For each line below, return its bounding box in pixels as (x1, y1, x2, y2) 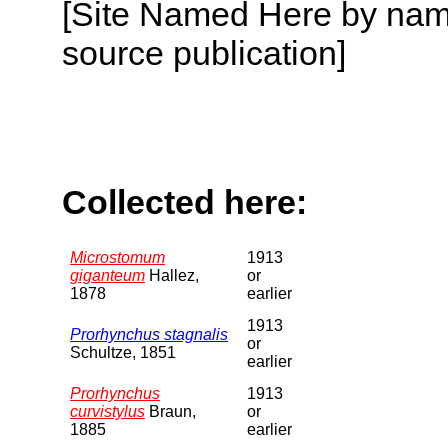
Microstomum (70, 248, 165, 266)
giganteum (70, 266, 145, 284)
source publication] (62, 33, 346, 72)
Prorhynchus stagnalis (70, 325, 228, 343)
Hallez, (145, 266, 199, 284)
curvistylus (70, 402, 145, 420)
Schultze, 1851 (70, 343, 176, 361)
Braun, (145, 402, 196, 420)
